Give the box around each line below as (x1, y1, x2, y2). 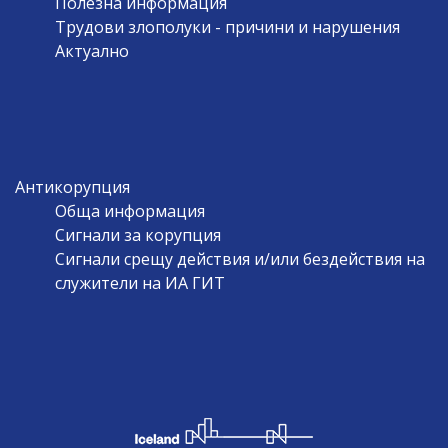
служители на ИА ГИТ (54, 271, 225, 294)
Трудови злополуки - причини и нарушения (54, 15, 400, 38)
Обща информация (54, 199, 205, 222)
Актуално (54, 39, 129, 62)
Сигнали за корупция (54, 223, 221, 246)
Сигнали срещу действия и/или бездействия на (54, 247, 425, 270)
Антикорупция (14, 175, 130, 198)
